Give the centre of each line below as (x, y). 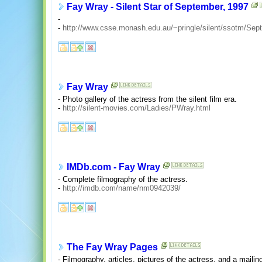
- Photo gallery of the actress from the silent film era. (147, 99)
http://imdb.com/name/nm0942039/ (122, 188)
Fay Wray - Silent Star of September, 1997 (158, 7)
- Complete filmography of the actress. (123, 179)
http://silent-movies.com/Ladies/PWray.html (137, 108)
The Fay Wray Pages (112, 247)
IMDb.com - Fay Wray (113, 167)
